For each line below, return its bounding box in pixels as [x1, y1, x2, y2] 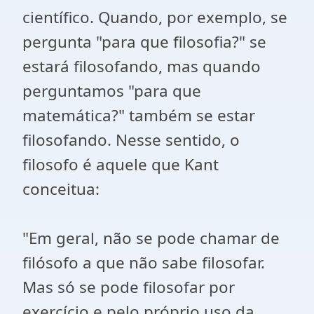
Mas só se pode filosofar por [22, 276, 235, 298]
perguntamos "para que [22, 80, 201, 102]
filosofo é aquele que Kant [22, 153, 219, 175]
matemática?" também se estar [22, 104, 255, 126]
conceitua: [22, 178, 100, 200]
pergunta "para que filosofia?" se [22, 31, 266, 53]
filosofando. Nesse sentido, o [22, 129, 240, 151]
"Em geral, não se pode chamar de [22, 227, 280, 249]
